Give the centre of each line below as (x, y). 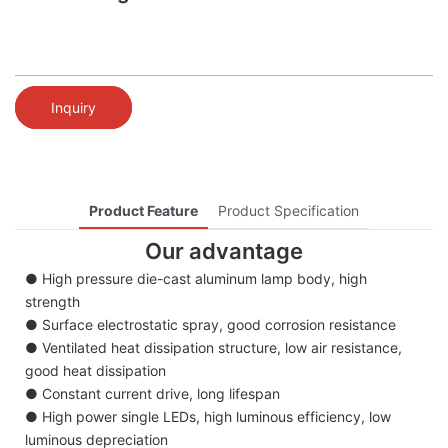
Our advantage (224, 250)
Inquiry (73, 107)
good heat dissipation (95, 371)
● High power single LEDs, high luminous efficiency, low (208, 417)
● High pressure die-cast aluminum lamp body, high (196, 279)
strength (52, 302)
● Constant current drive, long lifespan (152, 394)
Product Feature (143, 210)
